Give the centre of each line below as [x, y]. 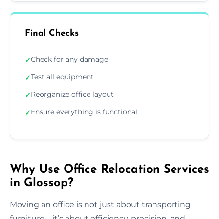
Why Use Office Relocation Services [109, 169]
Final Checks [52, 33]
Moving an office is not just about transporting [100, 204]
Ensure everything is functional [84, 112]
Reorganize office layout [72, 94]
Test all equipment [62, 77]
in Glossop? [42, 183]
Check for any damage [69, 59]
